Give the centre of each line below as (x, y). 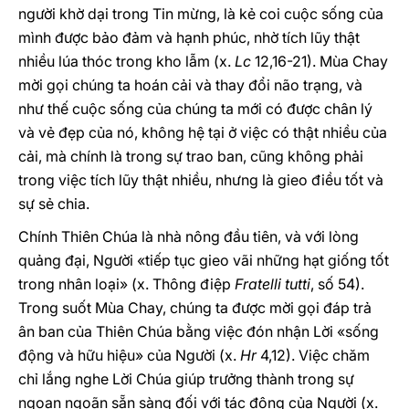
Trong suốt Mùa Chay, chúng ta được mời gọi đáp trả (195, 308)
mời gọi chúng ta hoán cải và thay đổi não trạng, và (190, 85)
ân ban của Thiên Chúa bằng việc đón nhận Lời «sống (199, 331)
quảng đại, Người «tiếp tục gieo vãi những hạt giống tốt (204, 260)
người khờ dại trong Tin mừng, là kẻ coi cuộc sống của (201, 14)
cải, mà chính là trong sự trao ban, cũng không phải (191, 156)
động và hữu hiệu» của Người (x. (129, 355)
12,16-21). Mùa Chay (320, 61)
